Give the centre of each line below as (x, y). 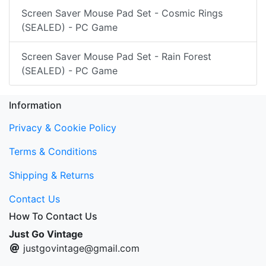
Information (35, 105)
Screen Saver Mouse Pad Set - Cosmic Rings (122, 13)
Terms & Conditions (53, 152)
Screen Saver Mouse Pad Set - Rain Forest (116, 57)
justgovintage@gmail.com (81, 248)
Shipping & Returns (51, 175)
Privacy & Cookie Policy (63, 128)
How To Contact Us (53, 216)
